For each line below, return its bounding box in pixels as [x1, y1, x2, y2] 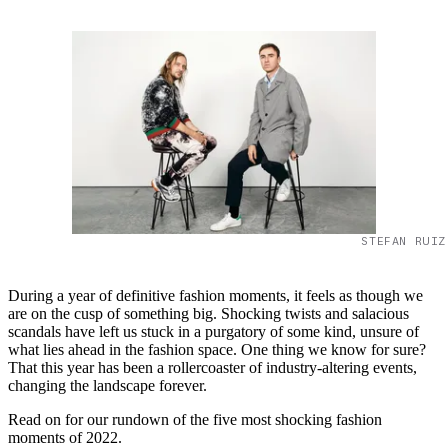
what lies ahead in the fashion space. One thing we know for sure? [8, 341, 426, 359]
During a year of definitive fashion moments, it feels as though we [8, 287, 423, 305]
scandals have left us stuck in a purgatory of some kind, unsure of [8, 323, 419, 341]
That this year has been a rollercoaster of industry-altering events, [8, 359, 417, 377]
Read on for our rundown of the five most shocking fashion [8, 411, 382, 429]
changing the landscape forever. [8, 377, 211, 395]
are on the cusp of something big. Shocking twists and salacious [8, 305, 409, 323]
